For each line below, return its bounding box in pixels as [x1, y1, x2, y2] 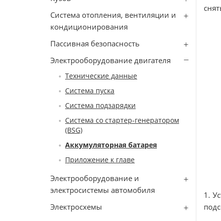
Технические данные [65, 71, 137, 80]
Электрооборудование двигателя [50, 55, 171, 65]
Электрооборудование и [50, 173, 139, 183]
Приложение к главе [65, 155, 135, 164]
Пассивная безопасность [50, 38, 140, 48]
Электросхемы [50, 202, 102, 212]
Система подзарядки [65, 101, 136, 110]
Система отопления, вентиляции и [50, 10, 176, 20]
